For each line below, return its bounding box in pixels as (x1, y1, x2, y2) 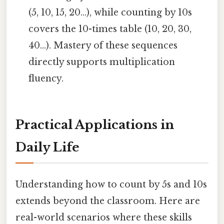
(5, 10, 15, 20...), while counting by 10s (28, 7, 192, 18)
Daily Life (15, 139, 79, 154)
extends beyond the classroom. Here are (15, 195, 200, 207)
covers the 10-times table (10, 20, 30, (28, 23, 192, 35)
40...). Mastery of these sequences (28, 40, 178, 51)
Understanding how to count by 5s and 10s (15, 179, 207, 190)
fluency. (28, 73, 64, 84)
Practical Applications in (15, 117, 174, 132)
